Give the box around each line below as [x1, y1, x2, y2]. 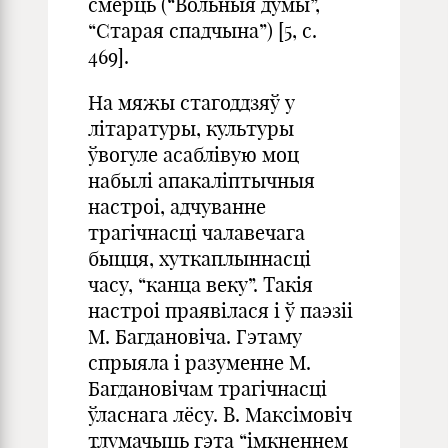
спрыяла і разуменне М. [88, 350, 311, 375]
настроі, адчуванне [88, 194, 266, 219]
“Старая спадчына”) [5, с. [88, 18, 317, 43]
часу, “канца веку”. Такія [88, 272, 313, 297]
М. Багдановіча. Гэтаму [88, 324, 302, 349]
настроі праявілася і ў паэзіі [88, 298, 353, 323]
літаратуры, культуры [88, 116, 294, 141]
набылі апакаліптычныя [88, 168, 315, 193]
